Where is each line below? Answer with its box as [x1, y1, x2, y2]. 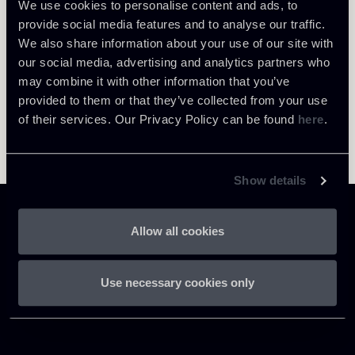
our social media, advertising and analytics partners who [18, 55, 330, 69]
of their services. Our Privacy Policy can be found [18, 112, 298, 126]
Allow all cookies [131, 223, 224, 238]
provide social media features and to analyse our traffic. [18, 17, 326, 31]
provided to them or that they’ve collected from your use [18, 93, 327, 107]
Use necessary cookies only [101, 276, 254, 290]
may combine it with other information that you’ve [18, 74, 290, 88]
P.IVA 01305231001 [28, 299, 128, 310]
